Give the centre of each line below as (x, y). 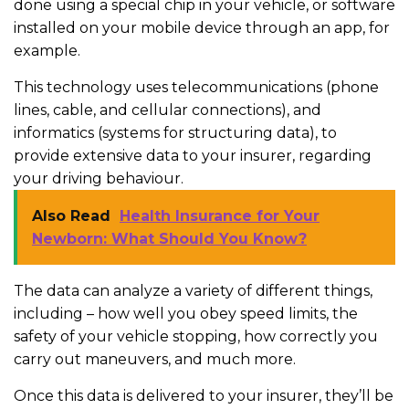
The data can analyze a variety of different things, (193, 290)
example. (47, 50)
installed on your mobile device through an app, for (202, 27)
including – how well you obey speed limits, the (186, 313)
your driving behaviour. (99, 178)
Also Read (71, 215)
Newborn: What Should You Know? (169, 238)
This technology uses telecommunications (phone (196, 87)
